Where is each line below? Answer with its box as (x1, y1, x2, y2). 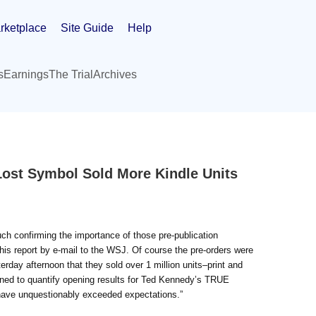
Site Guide (61, 21, 114, 34)
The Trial (49, 68, 93, 80)
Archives (93, 68, 137, 80)
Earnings (4, 68, 49, 80)
